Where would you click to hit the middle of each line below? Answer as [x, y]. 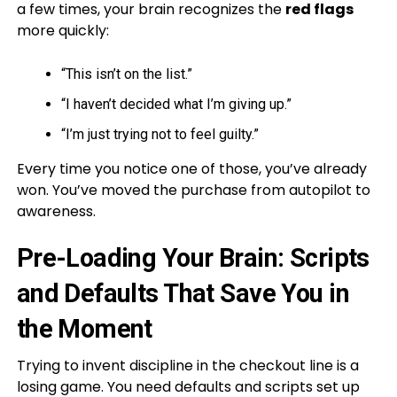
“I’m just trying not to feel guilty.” [160, 134]
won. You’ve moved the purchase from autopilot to [193, 190]
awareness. [56, 211]
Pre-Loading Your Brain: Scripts [193, 257]
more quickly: [62, 30]
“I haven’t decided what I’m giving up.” [176, 104]
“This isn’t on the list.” [126, 74]
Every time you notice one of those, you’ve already [191, 168]
